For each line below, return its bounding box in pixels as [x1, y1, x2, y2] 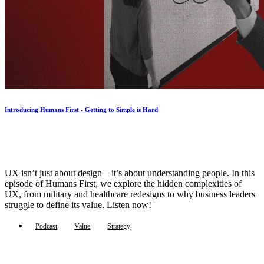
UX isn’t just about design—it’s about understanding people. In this [5, 168, 255, 179]
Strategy [107, 222, 131, 231]
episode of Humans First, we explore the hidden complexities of [5, 179, 242, 189]
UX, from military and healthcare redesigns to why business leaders [5, 189, 255, 200]
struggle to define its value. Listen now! [5, 200, 151, 210]
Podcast [35, 222, 57, 231]
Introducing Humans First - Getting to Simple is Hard [5, 106, 158, 114]
